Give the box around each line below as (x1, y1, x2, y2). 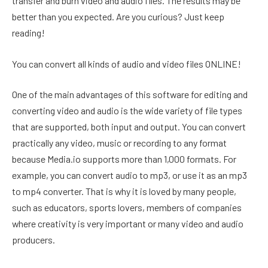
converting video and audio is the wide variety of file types (12, 105, 242, 117)
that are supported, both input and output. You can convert (12, 121, 246, 133)
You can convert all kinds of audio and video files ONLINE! (12, 57, 241, 69)
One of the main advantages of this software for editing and (12, 89, 248, 100)
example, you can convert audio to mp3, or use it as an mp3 (12, 169, 247, 181)
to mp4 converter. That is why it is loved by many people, (12, 185, 236, 197)
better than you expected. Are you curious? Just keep (12, 11, 224, 23)
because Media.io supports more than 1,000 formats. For (12, 153, 236, 165)
